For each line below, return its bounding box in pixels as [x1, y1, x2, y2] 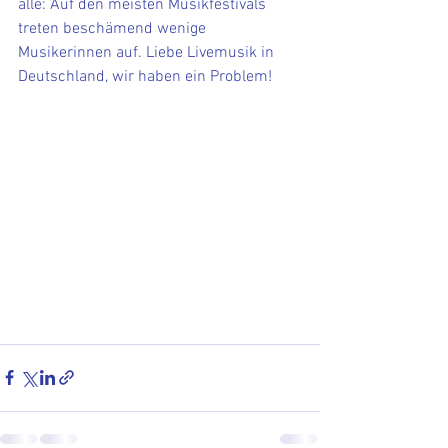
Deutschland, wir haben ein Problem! [18, 67, 272, 87]
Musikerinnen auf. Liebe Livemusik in [18, 43, 278, 63]
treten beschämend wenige [18, 19, 210, 39]
